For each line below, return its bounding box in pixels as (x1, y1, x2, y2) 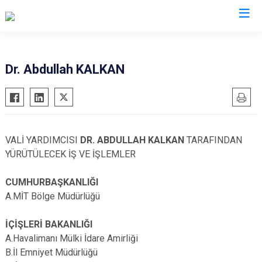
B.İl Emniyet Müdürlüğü (5, 247, 98, 258)
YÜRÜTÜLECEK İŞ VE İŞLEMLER (5, 149, 138, 160)
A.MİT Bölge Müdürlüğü (5, 191, 100, 202)
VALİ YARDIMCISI (5, 135, 80, 146)
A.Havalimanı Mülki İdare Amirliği (5, 233, 138, 244)
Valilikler (106, 32, 156, 47)
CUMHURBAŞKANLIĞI (5, 177, 98, 188)
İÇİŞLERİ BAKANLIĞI (5, 219, 92, 230)
